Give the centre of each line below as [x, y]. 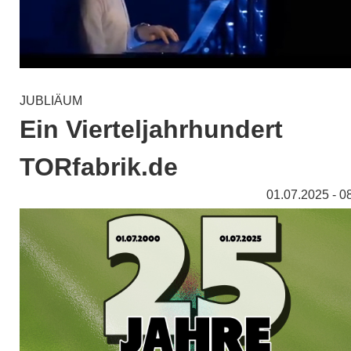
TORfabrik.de [99, 167]
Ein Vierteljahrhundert [151, 130]
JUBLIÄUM [51, 101]
